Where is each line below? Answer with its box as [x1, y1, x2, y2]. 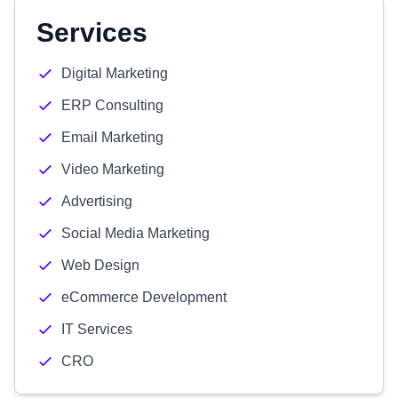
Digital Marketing [61, 66, 168, 81]
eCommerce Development [61, 290, 227, 305]
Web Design [61, 258, 139, 273]
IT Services [61, 322, 132, 337]
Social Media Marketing [61, 226, 210, 241]
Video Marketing [61, 162, 164, 177]
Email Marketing [61, 130, 163, 145]
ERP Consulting [61, 98, 163, 113]
